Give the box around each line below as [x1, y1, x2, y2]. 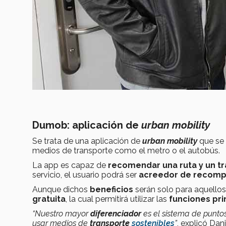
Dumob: [32, 119, 72, 132]
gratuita [32, 194, 66, 204]
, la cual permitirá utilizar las [66, 194, 169, 204]
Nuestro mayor [35, 209, 90, 219]
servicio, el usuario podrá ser [32, 170, 139, 180]
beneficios [88, 185, 135, 195]
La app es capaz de [32, 160, 108, 171]
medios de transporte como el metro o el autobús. [32, 146, 220, 156]
